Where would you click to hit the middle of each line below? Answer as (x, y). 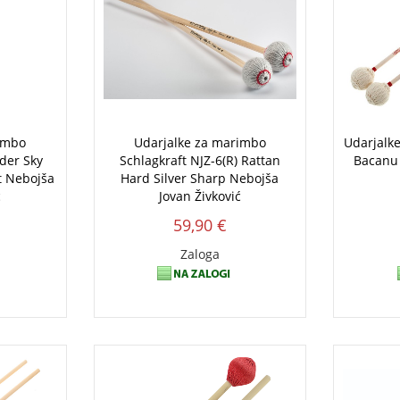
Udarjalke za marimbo (200, 142)
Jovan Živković (200, 196)
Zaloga (200, 254)
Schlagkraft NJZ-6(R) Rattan (200, 160)
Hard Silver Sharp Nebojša (200, 178)
